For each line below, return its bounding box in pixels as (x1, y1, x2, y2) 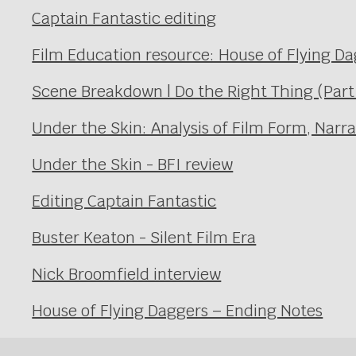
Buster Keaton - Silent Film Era (32, 227, 257, 249)
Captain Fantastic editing (32, 8, 217, 29)
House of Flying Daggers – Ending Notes (32, 300, 323, 322)
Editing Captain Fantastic (32, 191, 217, 212)
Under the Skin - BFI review (32, 154, 234, 176)
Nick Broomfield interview (32, 264, 222, 285)
